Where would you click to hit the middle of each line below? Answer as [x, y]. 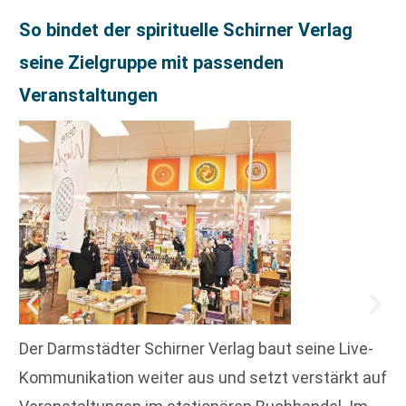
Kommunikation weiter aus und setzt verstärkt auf [203, 378]
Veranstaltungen [88, 95]
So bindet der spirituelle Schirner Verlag [186, 29]
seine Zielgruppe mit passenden [151, 62]
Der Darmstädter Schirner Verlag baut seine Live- [196, 349]
